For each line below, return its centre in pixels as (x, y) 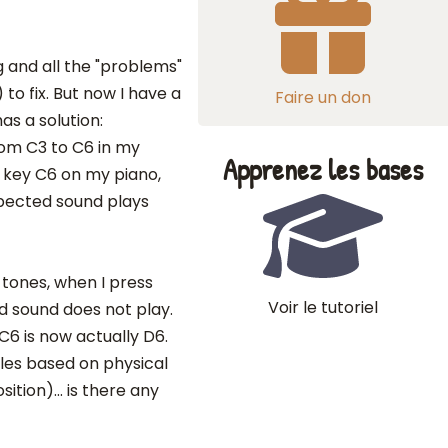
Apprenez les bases (323, 169)
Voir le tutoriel (323, 307)
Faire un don (323, 97)
